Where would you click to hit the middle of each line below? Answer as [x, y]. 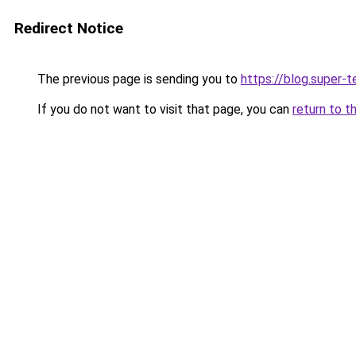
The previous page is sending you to [137, 79]
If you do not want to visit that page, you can [163, 109]
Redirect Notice [69, 28]
